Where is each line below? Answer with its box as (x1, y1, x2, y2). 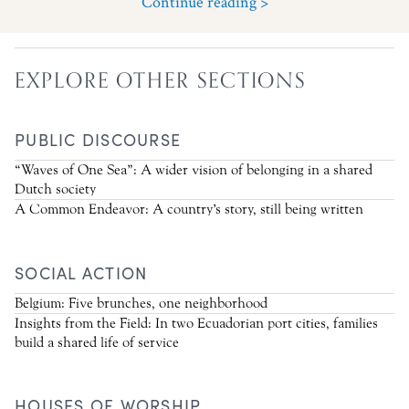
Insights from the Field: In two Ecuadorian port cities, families (15, 314, 378, 331)
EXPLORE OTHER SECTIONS (15, 67, 307, 92)
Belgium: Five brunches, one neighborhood (15, 294, 267, 311)
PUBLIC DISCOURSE (15, 128, 182, 151)
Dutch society (15, 180, 96, 197)
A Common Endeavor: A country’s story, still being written (15, 200, 363, 217)
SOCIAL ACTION (15, 261, 148, 284)
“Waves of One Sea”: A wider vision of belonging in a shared (15, 161, 372, 178)
